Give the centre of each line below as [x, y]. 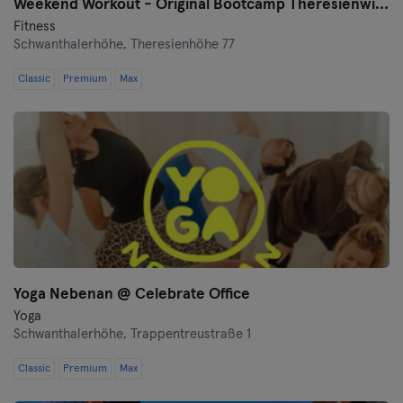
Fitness [35, 27]
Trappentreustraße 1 [191, 334]
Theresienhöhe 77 [183, 45]
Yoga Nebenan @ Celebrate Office [132, 295]
